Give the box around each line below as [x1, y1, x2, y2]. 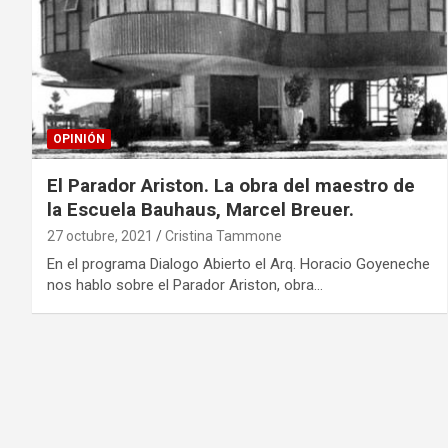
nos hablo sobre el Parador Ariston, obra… [47, 275, 323, 294]
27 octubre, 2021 [47, 227, 153, 244]
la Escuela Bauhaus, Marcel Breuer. [47, 197, 354, 221]
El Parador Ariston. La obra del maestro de [47, 173, 415, 197]
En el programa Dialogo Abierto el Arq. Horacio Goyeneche [47, 254, 430, 273]
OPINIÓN [53, 131, 105, 146]
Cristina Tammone [165, 227, 282, 244]
